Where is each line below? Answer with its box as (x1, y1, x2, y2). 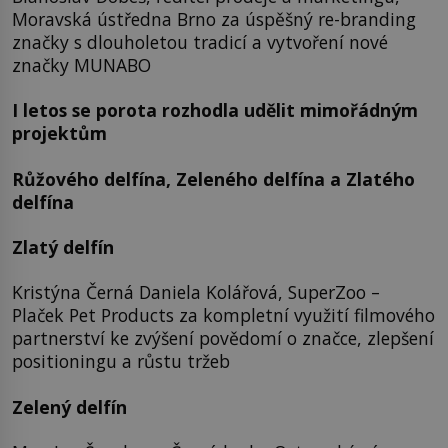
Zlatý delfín (12, 235, 114, 260)
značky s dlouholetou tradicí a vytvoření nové (12, 29, 388, 54)
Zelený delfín (12, 394, 127, 419)
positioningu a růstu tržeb (12, 349, 230, 374)
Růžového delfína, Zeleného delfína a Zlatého (12, 166, 415, 191)
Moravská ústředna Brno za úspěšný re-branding (12, 6, 416, 31)
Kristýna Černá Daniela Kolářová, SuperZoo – (12, 280, 380, 305)
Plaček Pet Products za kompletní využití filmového (12, 303, 435, 328)
